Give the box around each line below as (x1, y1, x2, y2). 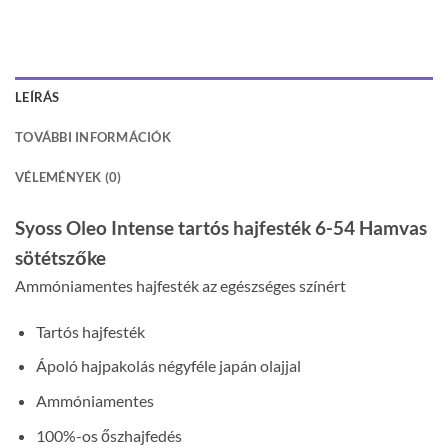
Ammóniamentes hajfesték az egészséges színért (15, 275, 346, 295)
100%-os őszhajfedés (35, 425, 182, 445)
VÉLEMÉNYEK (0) (15, 168, 122, 185)
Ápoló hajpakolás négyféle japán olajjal (35, 356, 301, 376)
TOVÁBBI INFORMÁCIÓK (15, 128, 171, 145)
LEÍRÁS (15, 88, 60, 105)
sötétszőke (15, 245, 106, 269)
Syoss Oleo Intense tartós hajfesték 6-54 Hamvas (15, 215, 427, 239)
